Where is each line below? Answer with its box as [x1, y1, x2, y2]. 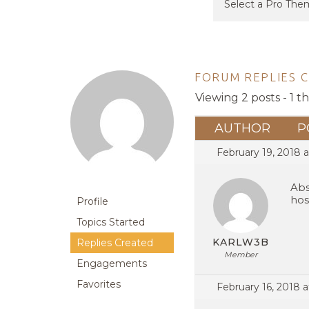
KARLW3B [212, 236, 269, 249]
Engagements [77, 257, 147, 270]
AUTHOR [214, 121, 270, 137]
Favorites [77, 278, 121, 291]
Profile [77, 195, 108, 208]
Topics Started [77, 216, 145, 229]
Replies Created [77, 237, 153, 250]
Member [223, 250, 257, 260]
